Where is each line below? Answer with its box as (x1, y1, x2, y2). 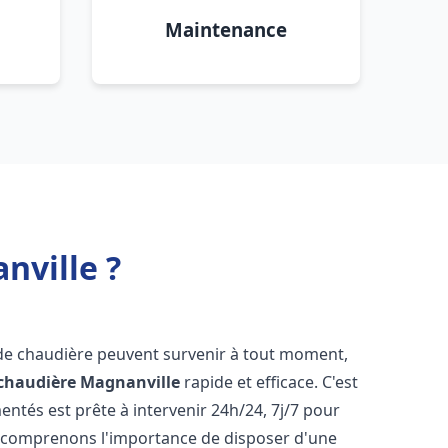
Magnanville (80, 371, 181, 393)
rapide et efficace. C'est (180, 371, 359, 393)
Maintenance (165, 17, 287, 42)
